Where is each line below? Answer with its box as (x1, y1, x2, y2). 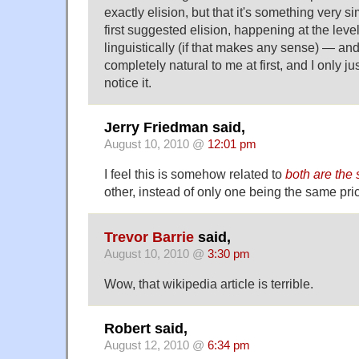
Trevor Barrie (104, 228, 194, 245)
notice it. (104, 75, 151, 90)
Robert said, (104, 321, 188, 337)
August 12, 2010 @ (104, 339, 208, 353)
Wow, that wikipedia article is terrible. (104, 276, 313, 291)
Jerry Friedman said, (104, 119, 245, 136)
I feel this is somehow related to (104, 167, 285, 182)
